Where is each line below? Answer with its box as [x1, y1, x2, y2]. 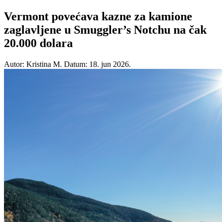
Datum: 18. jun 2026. [64, 59, 131, 68]
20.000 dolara [4, 36, 73, 50]
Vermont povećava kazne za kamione [4, 9, 192, 23]
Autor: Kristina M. [4, 59, 62, 68]
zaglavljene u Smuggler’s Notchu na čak [4, 23, 207, 36]
